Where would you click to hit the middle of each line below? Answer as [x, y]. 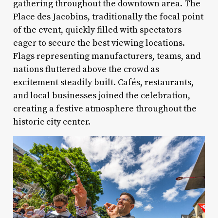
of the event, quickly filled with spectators [97, 30]
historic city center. [52, 122]
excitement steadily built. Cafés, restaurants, [103, 82]
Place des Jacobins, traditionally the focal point [108, 17]
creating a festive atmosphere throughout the [105, 109]
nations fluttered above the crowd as [86, 69]
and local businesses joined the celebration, [101, 95]
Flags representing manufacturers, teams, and [107, 56]
